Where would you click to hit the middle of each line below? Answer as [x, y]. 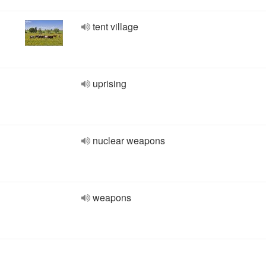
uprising [110, 83]
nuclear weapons [129, 140]
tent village [115, 26]
